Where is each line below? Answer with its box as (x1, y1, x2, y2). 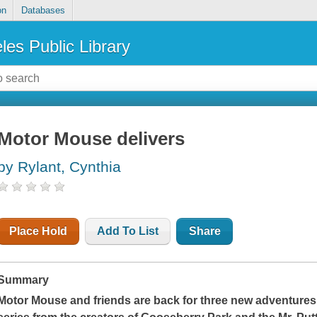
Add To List (97, 225, 159, 238)
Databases (21, 5, 65, 16)
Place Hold (9, 225, 68, 238)
